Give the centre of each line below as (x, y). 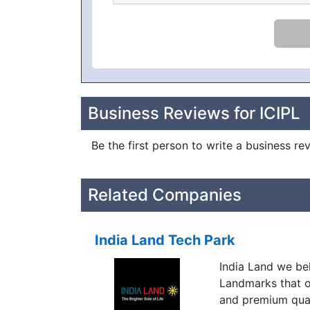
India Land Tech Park (165, 240)
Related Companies (165, 195)
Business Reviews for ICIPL (194, 113)
